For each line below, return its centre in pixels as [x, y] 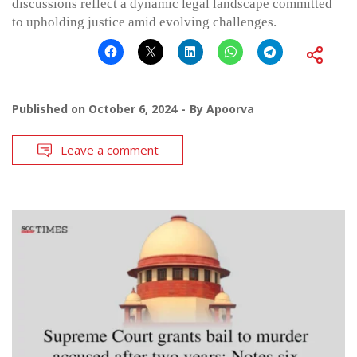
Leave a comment [110, 150]
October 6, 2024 [133, 109]
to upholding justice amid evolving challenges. [144, 22]
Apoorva [230, 109]
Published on [50, 109]
